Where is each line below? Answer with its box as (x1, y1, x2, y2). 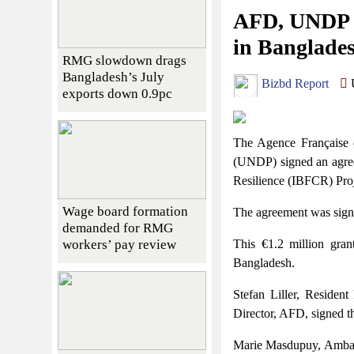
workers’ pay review (62, 236, 176, 252)
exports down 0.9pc (62, 85, 172, 101)
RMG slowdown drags (62, 52, 186, 68)
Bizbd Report (258, 77, 329, 91)
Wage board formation (62, 203, 188, 219)
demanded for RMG (62, 220, 173, 235)
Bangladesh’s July (62, 69, 164, 85)
